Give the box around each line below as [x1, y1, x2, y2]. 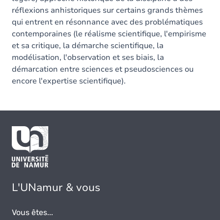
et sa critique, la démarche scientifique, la [12, 40, 164, 51]
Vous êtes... [12, 208, 53, 218]
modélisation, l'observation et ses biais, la [12, 52, 164, 63]
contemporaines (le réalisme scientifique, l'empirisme [12, 28, 206, 39]
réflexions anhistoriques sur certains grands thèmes [12, 5, 203, 16]
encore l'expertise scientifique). [12, 76, 126, 86]
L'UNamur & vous [12, 180, 100, 195]
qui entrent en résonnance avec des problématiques [12, 17, 203, 27]
